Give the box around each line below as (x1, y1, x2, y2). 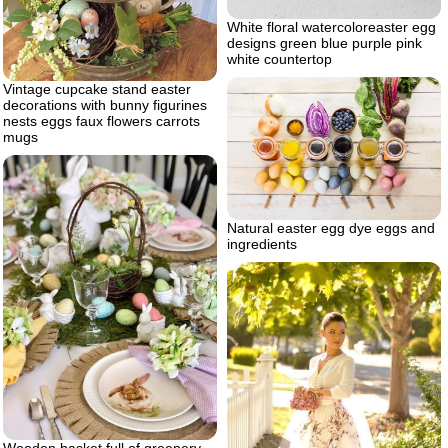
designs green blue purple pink (227, 34, 422, 51)
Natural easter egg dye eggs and (227, 219, 435, 236)
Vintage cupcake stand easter (3, 81, 191, 98)
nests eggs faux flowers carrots (3, 113, 200, 130)
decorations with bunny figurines (3, 97, 207, 114)
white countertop (227, 50, 332, 67)
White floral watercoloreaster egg (227, 18, 436, 35)
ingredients (227, 235, 297, 252)
